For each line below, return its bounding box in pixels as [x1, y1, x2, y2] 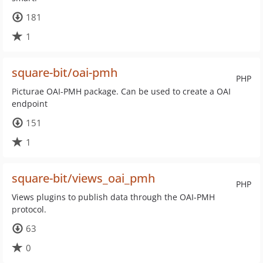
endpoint [12, 98, 48, 109]
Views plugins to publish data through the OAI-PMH [12, 191, 215, 203]
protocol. [12, 204, 46, 215]
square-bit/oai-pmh [12, 65, 117, 80]
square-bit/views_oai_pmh [12, 170, 155, 186]
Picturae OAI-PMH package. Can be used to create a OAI [12, 86, 231, 97]
